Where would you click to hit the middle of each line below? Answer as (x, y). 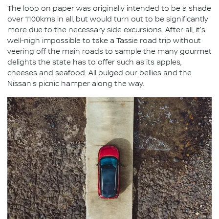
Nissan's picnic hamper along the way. (76, 84)
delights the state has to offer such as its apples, (94, 63)
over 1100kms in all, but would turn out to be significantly (108, 20)
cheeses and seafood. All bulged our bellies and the (99, 74)
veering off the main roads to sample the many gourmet (109, 52)
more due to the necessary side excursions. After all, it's (106, 31)
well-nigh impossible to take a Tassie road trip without (104, 41)
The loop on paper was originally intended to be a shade (109, 9)
